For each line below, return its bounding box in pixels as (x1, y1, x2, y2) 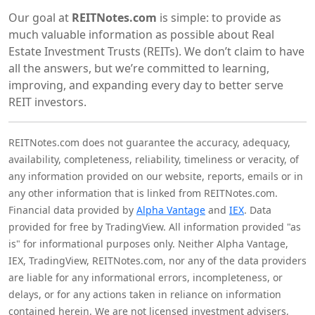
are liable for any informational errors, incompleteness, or (8, 271, 283, 285)
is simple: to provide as (157, 10, 281, 26)
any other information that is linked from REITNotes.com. (8, 186, 278, 200)
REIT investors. (8, 94, 86, 110)
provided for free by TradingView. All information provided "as (8, 220, 301, 234)
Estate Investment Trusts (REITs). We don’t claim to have (8, 44, 304, 60)
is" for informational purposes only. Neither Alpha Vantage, (8, 237, 288, 251)
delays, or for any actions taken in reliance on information (8, 288, 281, 302)
